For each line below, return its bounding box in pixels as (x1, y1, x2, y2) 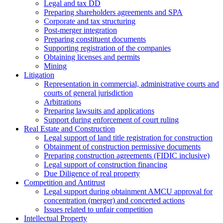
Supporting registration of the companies (44, 44, 171, 53)
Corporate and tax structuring (44, 17, 135, 26)
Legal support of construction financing (44, 160, 167, 169)
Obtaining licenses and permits (44, 53, 140, 62)
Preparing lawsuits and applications (44, 107, 154, 115)
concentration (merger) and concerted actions (44, 196, 185, 205)
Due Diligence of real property (44, 169, 140, 178)
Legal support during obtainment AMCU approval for (44, 187, 213, 196)
